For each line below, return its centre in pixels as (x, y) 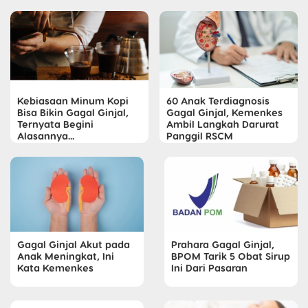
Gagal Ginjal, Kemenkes (224, 112)
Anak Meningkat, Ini (66, 255)
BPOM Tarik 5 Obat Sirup (231, 255)
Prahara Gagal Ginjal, (223, 244)
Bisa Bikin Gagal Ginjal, (73, 112)
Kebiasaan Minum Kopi (73, 101)
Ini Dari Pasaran (209, 267)
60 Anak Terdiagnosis (218, 101)
